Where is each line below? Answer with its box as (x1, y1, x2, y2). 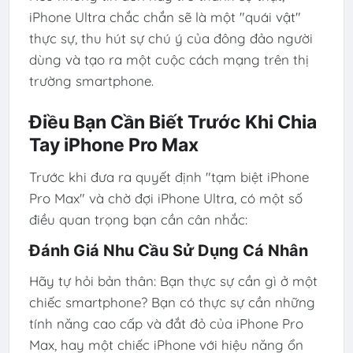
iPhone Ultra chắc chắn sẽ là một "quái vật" (28, 9, 301, 26)
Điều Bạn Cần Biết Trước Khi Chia (28, 110, 317, 133)
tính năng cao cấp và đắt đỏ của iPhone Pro (28, 314, 303, 332)
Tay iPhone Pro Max (28, 133, 199, 156)
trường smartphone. (28, 72, 154, 90)
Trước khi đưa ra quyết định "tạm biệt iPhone (28, 169, 309, 186)
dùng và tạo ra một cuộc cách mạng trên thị (28, 51, 309, 69)
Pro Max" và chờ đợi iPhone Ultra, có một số (28, 190, 303, 207)
